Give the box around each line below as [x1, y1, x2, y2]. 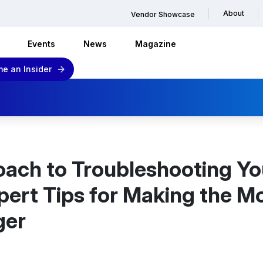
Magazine [135, 39, 176, 49]
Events [28, 39, 55, 49]
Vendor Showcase [131, 10, 195, 19]
